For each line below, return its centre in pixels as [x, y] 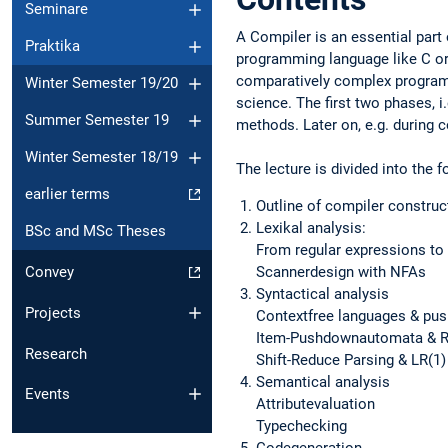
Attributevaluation [315, 403]
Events [47, 394]
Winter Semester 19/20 [101, 83]
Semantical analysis [323, 381]
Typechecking [301, 425]
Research [56, 353]
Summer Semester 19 [97, 120]
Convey [49, 272]
